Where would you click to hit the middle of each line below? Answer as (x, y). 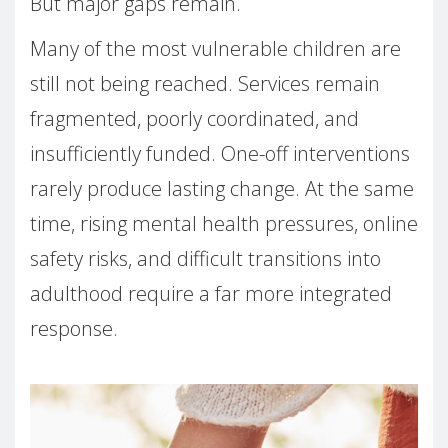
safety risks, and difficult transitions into (205, 259)
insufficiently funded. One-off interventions (220, 154)
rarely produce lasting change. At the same (222, 189)
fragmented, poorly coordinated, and (194, 119)
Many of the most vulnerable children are (215, 49)
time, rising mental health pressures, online (224, 224)
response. (74, 329)
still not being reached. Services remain (205, 84)
